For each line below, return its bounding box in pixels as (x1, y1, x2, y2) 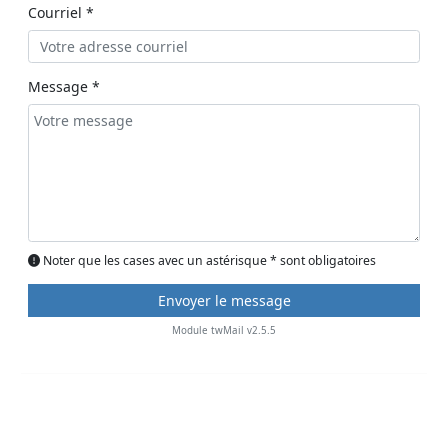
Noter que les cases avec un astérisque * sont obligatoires (40, 251, 376, 269)
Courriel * (28, 3, 94, 23)
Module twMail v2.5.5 (172, 324, 276, 337)
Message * (28, 77, 100, 97)
